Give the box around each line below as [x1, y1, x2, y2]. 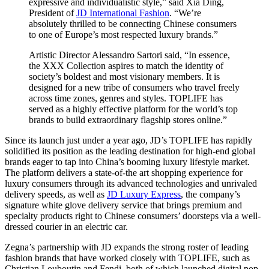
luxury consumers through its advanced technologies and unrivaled [5, 178, 257, 189]
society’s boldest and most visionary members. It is [29, 71, 220, 82]
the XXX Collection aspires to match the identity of [29, 61, 223, 71]
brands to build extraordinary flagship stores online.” [29, 115, 227, 125]
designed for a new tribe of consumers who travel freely [29, 82, 240, 93]
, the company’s [181, 189, 240, 200]
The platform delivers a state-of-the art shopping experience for [5, 168, 243, 178]
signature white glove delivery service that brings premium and [5, 200, 242, 211]
